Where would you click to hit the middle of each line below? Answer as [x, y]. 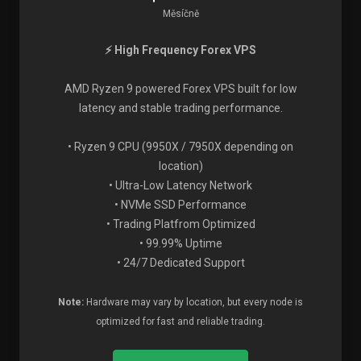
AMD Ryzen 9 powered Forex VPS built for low [180, 89]
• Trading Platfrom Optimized [180, 224]
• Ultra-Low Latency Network [180, 185]
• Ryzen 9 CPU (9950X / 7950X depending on [180, 147]
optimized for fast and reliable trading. [180, 322]
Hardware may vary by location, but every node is [193, 302]
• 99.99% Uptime [180, 243]
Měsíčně [180, 14]
